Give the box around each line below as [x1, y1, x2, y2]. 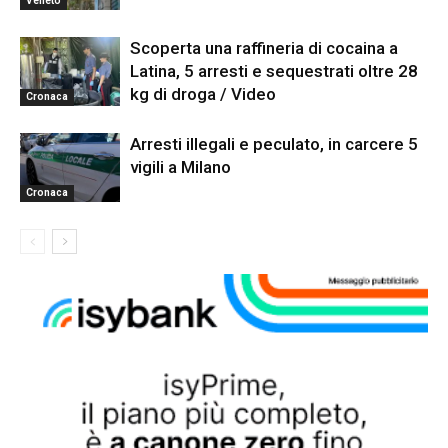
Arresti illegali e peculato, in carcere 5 [130, 133, 418, 154]
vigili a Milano [130, 156, 231, 177]
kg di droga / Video [130, 83, 276, 104]
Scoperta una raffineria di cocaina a [130, 37, 398, 58]
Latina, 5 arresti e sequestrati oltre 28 [130, 60, 418, 81]
